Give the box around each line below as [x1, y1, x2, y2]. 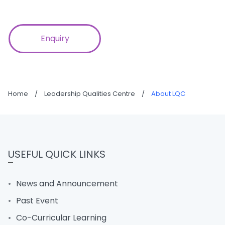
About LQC [151, 88, 185, 98]
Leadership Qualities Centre [44, 88, 135, 98]
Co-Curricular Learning [16, 211, 106, 223]
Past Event [16, 194, 58, 206]
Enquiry [40, 32, 69, 44]
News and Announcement [16, 177, 118, 189]
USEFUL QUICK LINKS [8, 147, 105, 161]
